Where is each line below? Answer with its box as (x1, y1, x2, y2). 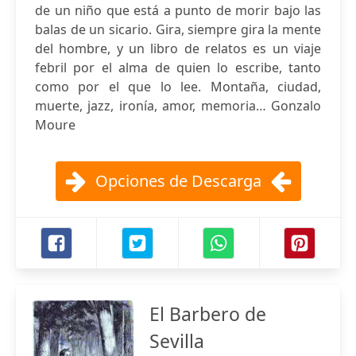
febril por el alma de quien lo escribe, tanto (35, 59, 321, 76)
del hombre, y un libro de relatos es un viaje (35, 40, 321, 57)
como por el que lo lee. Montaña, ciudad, (35, 78, 321, 95)
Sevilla (149, 328, 204, 354)
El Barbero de (149, 301, 266, 327)
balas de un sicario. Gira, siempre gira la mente (35, 21, 321, 38)
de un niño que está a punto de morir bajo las (35, 2, 321, 19)
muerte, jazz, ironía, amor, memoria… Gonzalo (35, 97, 321, 114)
